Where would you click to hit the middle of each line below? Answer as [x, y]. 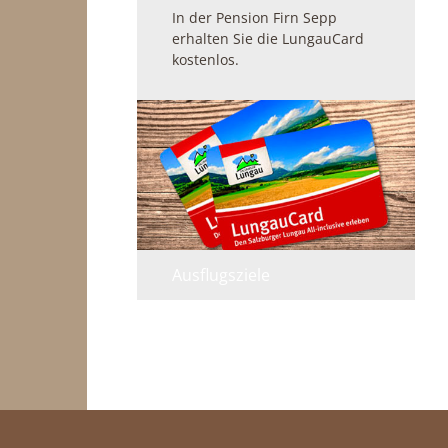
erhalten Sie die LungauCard [268, 39]
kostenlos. [205, 60]
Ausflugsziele [221, 275]
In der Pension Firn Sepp [254, 18]
